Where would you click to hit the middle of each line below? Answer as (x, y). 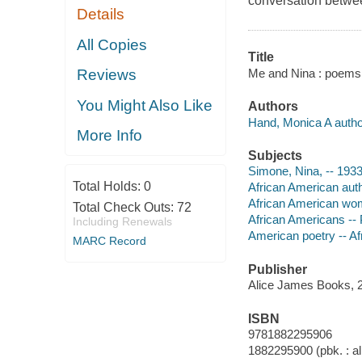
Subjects (275, 155)
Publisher (277, 269)
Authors (273, 107)
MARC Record (109, 240)
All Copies (112, 44)
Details (101, 15)
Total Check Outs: (124, 207)
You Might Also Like (145, 105)
